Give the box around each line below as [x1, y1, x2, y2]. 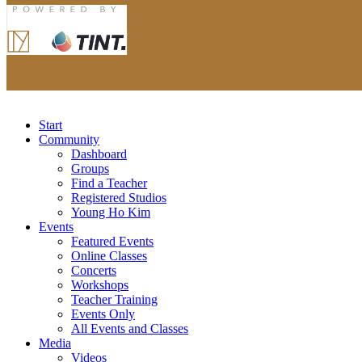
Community [39, 132, 99, 146]
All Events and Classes [71, 321, 188, 335]
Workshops [71, 277, 128, 292]
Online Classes [71, 248, 147, 263]
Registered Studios [71, 190, 166, 204]
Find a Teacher [71, 175, 147, 190]
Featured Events [71, 234, 154, 248]
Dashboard [71, 146, 127, 161]
